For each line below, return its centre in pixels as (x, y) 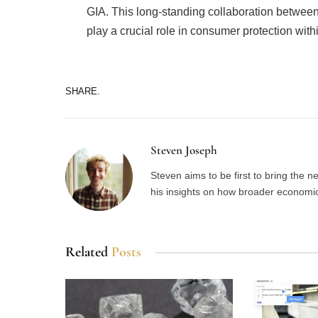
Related (88, 252)
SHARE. (83, 91)
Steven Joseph (184, 150)
